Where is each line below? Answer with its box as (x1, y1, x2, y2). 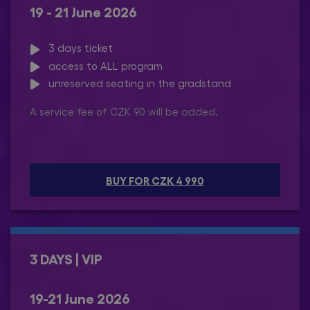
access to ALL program (40, 59, 163, 72)
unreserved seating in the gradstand (40, 76, 231, 89)
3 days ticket (40, 42, 113, 55)
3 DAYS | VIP (30, 250, 102, 267)
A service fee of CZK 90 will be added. (30, 104, 218, 118)
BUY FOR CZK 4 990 (106, 174, 204, 187)
